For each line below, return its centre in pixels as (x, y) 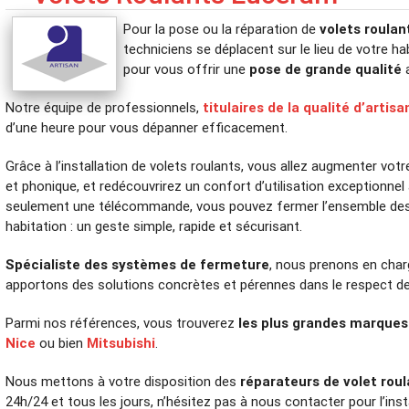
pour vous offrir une (187, 68)
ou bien (62, 342)
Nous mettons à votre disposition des (123, 381)
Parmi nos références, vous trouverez (122, 322)
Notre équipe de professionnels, (105, 107)
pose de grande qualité (326, 68)
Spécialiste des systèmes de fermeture (138, 264)
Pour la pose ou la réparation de (222, 28)
